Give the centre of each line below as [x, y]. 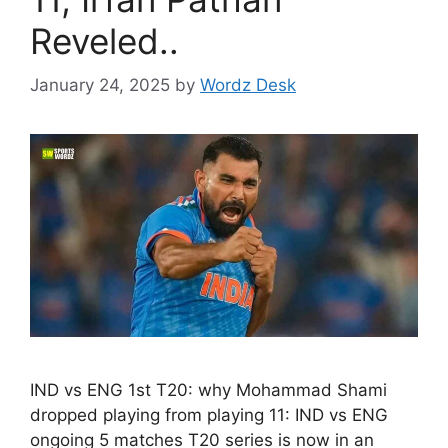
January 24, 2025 [100, 85]
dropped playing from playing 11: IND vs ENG [209, 415]
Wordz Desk [248, 85]
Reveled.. [104, 40]
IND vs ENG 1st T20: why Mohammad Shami [208, 390]
